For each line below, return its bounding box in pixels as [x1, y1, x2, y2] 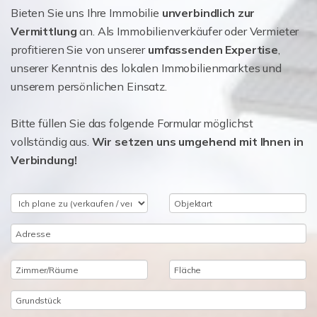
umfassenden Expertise [147, 42, 278, 57]
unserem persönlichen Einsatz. [11, 79, 167, 94]
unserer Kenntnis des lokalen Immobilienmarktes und [11, 61, 282, 76]
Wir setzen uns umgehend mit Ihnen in [91, 134, 304, 149]
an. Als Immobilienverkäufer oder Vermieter [76, 24, 299, 39]
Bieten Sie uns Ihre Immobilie [11, 6, 162, 21]
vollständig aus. [11, 134, 92, 149]
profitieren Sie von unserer [11, 42, 148, 57]
